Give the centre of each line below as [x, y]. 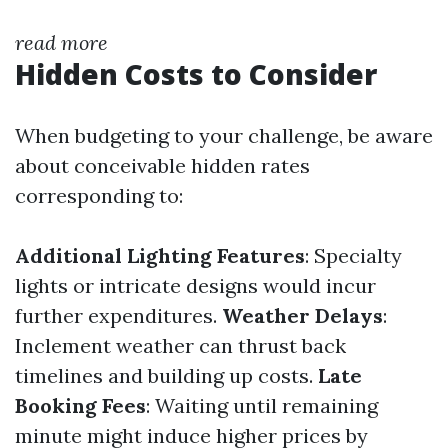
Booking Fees [80, 405]
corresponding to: [99, 195]
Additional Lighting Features [160, 255]
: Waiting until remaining [262, 405]
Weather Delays [302, 315]
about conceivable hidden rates [162, 165]
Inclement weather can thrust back [180, 345]
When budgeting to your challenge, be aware [224, 135]
